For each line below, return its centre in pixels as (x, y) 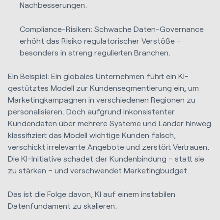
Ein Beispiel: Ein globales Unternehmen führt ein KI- (98, 76)
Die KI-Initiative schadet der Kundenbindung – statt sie (106, 158)
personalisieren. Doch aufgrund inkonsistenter (91, 111)
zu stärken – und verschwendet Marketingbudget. (98, 170)
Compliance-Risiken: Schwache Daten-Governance (112, 28)
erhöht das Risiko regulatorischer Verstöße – (101, 40)
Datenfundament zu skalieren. (62, 206)
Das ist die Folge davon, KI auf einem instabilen (92, 194)
